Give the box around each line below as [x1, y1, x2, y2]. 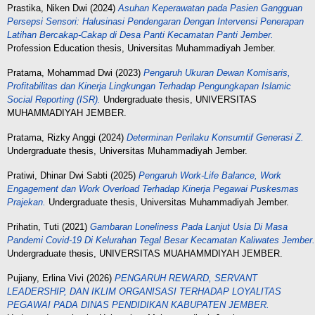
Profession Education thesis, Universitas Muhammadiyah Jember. [7, 43, 276, 53]
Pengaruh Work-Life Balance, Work [139, 170, 281, 181]
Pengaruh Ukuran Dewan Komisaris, [143, 67, 290, 78]
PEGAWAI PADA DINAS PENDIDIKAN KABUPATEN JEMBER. [7, 300, 269, 310]
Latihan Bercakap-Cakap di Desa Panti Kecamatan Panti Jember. [7, 30, 274, 40]
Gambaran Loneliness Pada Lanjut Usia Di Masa [90, 221, 288, 232]
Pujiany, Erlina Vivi [7, 273, 84, 283]
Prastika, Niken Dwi [7, 3, 87, 13]
